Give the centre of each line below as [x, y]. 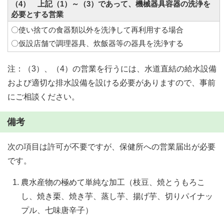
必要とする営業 [37, 14]
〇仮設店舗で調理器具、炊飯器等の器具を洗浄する [97, 43]
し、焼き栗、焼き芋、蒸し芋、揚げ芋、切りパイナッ [117, 196]
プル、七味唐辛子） [57, 210]
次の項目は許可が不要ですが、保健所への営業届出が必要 [111, 147]
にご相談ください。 [43, 97]
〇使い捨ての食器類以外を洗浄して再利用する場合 [101, 30]
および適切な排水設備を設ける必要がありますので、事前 [111, 83]
